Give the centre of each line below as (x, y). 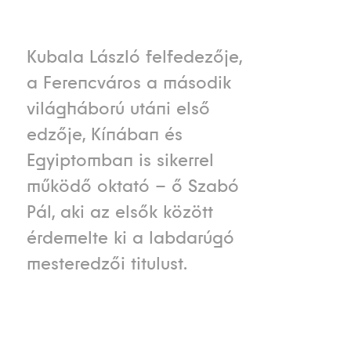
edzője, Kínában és (104, 134)
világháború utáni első (118, 109)
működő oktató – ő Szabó (132, 186)
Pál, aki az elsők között (119, 212)
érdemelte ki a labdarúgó (130, 238)
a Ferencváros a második (128, 83)
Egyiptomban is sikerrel (120, 160)
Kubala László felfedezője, (134, 57)
